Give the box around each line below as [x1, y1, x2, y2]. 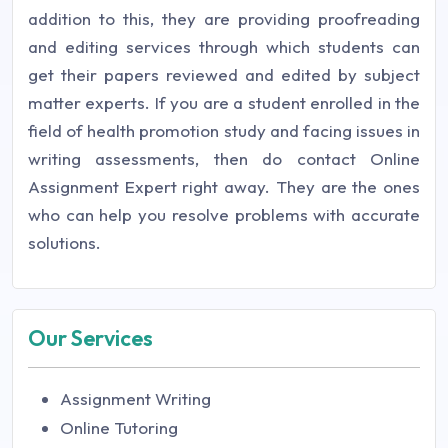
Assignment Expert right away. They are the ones [28, 175, 420, 197]
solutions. [28, 231, 101, 253]
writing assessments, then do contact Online [28, 147, 420, 169]
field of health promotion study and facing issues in [28, 119, 420, 141]
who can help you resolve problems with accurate [28, 203, 420, 225]
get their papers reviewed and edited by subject [28, 63, 420, 85]
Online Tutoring [60, 416, 178, 438]
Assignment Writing [60, 387, 211, 409]
